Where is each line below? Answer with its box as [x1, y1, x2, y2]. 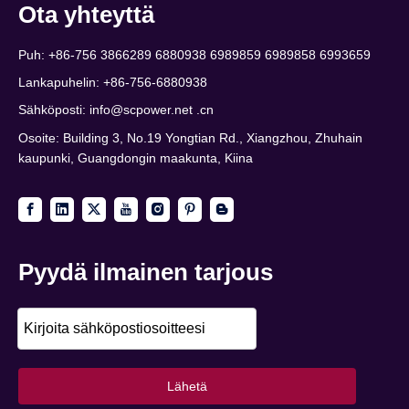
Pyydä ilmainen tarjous [18, 258, 273, 287]
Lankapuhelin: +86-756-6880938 [18, 75, 207, 89]
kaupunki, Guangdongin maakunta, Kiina [18, 151, 253, 165]
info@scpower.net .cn [89, 102, 214, 117]
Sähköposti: [18, 102, 89, 117]
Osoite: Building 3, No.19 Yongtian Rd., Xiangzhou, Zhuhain [18, 131, 362, 145]
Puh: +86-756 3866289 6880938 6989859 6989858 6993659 [18, 47, 378, 62]
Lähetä [167, 379, 208, 394]
